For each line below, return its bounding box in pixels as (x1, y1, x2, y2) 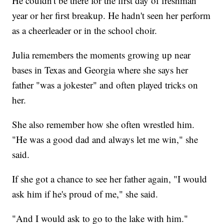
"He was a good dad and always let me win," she (12, 133, 198, 146)
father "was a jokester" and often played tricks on (12, 78, 198, 91)
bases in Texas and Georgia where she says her (12, 63, 188, 76)
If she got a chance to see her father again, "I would (12, 172, 207, 185)
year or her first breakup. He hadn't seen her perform (12, 9, 211, 22)
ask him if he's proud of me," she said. (12, 187, 158, 200)
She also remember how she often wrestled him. (12, 118, 195, 131)
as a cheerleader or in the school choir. (12, 24, 157, 37)
